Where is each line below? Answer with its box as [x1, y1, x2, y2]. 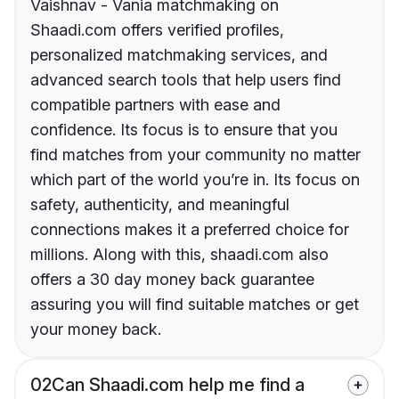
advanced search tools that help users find [30, 70, 341, 90]
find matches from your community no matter [30, 145, 361, 165]
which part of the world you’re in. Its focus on [30, 170, 360, 190]
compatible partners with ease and [30, 95, 281, 115]
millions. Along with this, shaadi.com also [30, 245, 329, 265]
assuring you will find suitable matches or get [30, 295, 359, 314]
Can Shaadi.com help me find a [52, 374, 305, 396]
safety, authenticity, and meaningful [30, 195, 289, 215]
